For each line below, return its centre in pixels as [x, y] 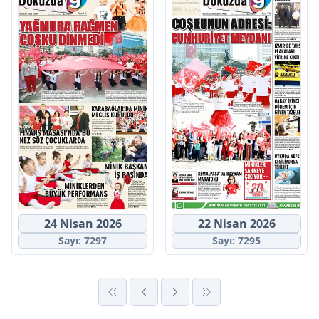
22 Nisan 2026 [236, 224]
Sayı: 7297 [83, 240]
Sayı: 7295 [236, 240]
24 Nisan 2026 [83, 224]
